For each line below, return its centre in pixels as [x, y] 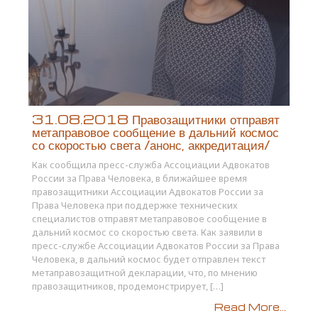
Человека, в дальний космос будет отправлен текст [149, 259]
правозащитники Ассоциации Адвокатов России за [148, 192]
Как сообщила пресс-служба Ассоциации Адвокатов [151, 165]
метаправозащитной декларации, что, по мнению [145, 273]
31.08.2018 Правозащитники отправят [156, 119]
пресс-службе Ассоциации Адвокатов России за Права [156, 246]
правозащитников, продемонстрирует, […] [128, 286]
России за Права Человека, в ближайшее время [139, 179]
